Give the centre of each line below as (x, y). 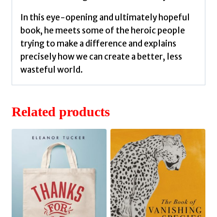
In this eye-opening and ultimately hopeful (105, 17)
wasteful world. (52, 70)
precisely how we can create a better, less (101, 56)
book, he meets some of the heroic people (103, 30)
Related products (61, 111)
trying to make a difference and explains (98, 43)
